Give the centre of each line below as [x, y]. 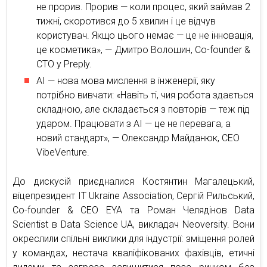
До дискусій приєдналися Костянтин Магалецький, [133, 182]
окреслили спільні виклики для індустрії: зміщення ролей [133, 239]
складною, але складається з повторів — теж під [143, 110]
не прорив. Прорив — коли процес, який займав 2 [143, 7]
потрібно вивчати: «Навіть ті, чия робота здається [145, 95]
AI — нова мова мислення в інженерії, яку [126, 81]
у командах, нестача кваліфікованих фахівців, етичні [133, 253]
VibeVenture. [63, 153]
